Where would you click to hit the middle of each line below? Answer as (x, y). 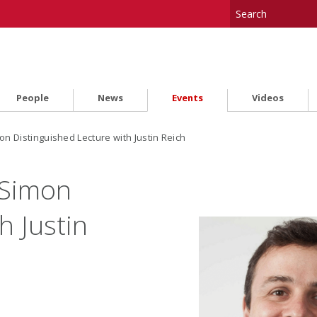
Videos (267, 98)
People (33, 98)
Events (187, 98)
